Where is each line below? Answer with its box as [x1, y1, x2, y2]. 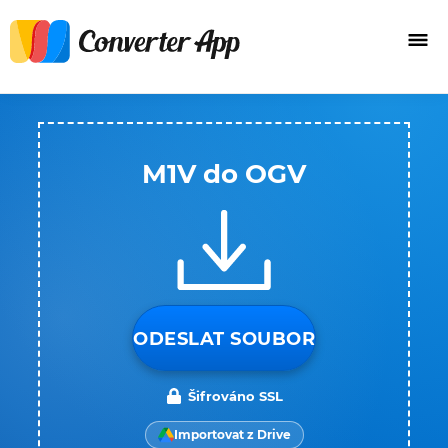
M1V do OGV [142, 158, 306, 190]
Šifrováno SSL [187, 388, 283, 404]
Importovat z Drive [173, 427, 291, 442]
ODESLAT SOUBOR [133, 328, 315, 350]
